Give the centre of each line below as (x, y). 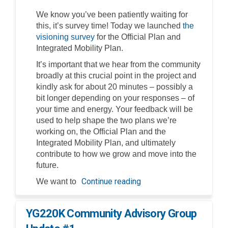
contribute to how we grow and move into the (116, 154)
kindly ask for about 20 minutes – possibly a (115, 87)
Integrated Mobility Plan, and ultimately (106, 142)
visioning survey (65, 37)
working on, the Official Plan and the (101, 131)
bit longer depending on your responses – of (115, 98)
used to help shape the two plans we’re (106, 120)
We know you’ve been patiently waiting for (112, 14)
